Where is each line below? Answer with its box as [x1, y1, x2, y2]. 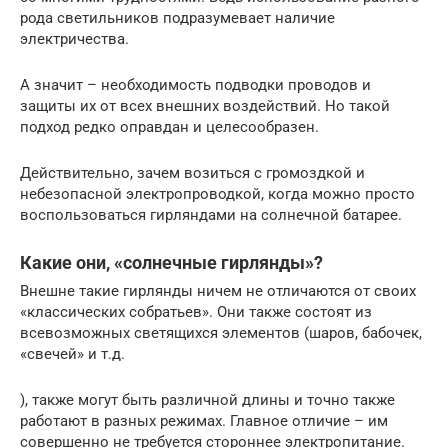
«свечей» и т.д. [20, 344, 125, 363]
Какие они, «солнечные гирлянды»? [20, 251, 323, 273]
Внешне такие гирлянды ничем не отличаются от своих [20, 281, 416, 300]
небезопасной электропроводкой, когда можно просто [20, 184, 415, 203]
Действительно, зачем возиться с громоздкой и [20, 163, 365, 182]
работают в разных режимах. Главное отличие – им [20, 411, 388, 430]
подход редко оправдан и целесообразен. [20, 117, 319, 136]
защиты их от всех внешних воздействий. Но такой [20, 96, 390, 115]
